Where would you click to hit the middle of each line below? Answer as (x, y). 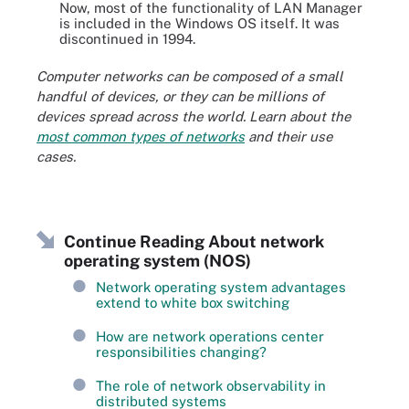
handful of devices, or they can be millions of (180, 96)
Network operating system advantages (221, 287)
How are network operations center (210, 336)
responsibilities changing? (181, 352)
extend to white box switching (193, 303)
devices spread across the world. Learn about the (194, 116)
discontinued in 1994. (127, 38)
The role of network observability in (211, 386)
